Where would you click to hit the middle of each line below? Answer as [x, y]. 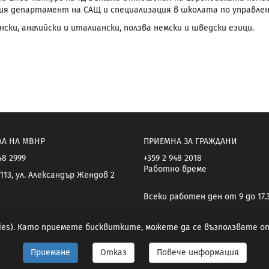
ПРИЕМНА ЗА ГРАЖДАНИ [190, 141]
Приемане [50, 252]
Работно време [175, 169]
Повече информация [198, 252]
